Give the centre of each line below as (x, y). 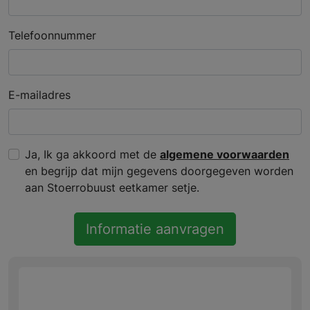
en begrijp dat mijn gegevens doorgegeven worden (159, 171)
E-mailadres (39, 94)
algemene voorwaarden (225, 154)
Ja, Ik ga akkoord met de (92, 154)
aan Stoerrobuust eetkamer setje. (112, 187)
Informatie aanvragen (155, 229)
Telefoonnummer (52, 35)
